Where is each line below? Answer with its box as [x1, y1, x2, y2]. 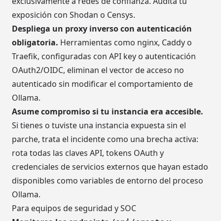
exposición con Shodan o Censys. [12, 9, 135, 21]
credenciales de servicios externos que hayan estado [12, 161, 208, 173]
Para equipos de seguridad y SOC [12, 203, 136, 214]
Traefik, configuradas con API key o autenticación [12, 51, 196, 62]
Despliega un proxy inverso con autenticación [12, 23, 192, 35]
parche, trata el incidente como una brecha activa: [12, 134, 198, 145]
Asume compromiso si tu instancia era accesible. [12, 106, 203, 117]
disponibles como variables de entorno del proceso [12, 175, 203, 186]
